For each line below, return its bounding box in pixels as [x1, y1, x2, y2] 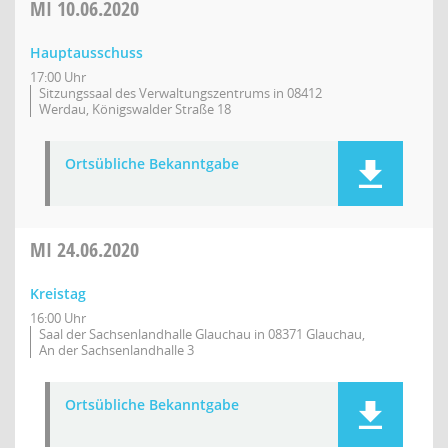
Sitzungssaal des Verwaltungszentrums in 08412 [39, 84, 322, 102]
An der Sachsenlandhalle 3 [39, 341, 194, 359]
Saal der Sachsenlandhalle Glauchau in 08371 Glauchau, [39, 325, 365, 343]
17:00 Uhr [30, 68, 86, 86]
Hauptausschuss [30, 43, 143, 62]
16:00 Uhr [30, 309, 86, 327]
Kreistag [30, 284, 86, 303]
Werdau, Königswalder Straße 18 [39, 100, 231, 118]
